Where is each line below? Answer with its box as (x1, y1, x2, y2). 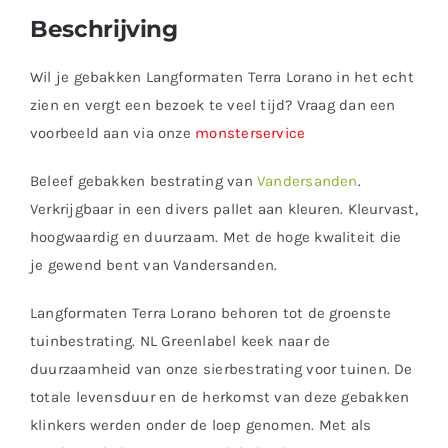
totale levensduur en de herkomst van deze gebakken (29, 388, 410, 407)
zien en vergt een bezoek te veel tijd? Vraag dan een (29, 96, 396, 115)
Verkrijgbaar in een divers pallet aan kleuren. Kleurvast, (29, 200, 418, 219)
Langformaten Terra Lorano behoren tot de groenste (29, 304, 392, 323)
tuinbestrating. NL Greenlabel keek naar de (29, 332, 331, 351)
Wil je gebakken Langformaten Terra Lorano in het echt (29, 68, 414, 87)
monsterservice (195, 124, 306, 143)
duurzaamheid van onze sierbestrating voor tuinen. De (29, 360, 413, 379)
